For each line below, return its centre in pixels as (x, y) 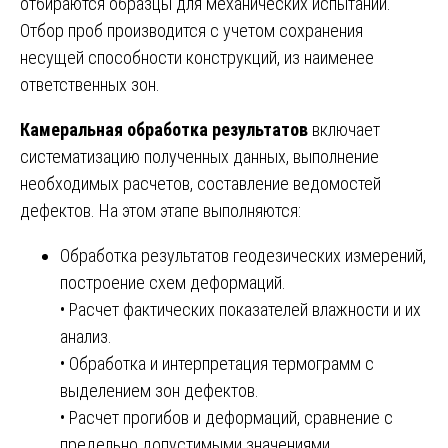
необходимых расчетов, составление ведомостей (200, 183)
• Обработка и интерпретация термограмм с (217, 363)
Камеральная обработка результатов (164, 129)
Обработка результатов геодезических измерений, (243, 255)
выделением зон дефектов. (159, 390)
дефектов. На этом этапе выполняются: (160, 210)
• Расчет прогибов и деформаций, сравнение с (226, 417)
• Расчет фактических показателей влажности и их (240, 309)
